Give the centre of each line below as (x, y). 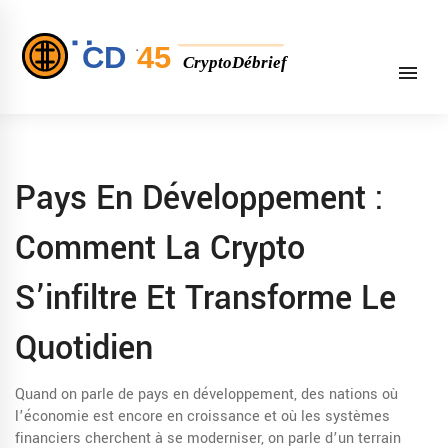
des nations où (349, 394)
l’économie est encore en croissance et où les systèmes (202, 416)
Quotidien (84, 348)
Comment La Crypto (160, 248)
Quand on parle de (76, 394)
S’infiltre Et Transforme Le (205, 298)
